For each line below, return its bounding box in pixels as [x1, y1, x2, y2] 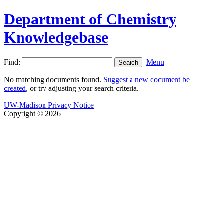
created [4, 84, 26, 92]
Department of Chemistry [4, 10, 176, 28]
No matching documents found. [4, 75, 103, 84]
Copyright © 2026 [4, 109, 61, 118]
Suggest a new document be [103, 75, 190, 84]
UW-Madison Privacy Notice [4, 100, 94, 109]
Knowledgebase [4, 28, 108, 46]
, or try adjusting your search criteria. [26, 84, 139, 92]
